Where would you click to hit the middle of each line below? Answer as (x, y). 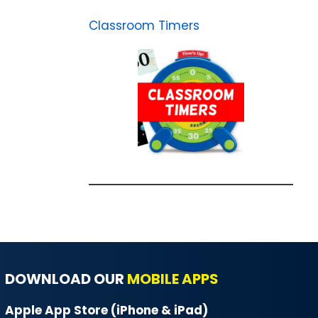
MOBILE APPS (172, 279)
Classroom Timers (144, 26)
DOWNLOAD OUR (66, 279)
